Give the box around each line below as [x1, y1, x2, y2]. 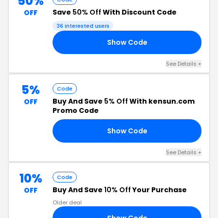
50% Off [73, 7, 101, 17]
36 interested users [56, 22, 109, 30]
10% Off [104, 185, 131, 195]
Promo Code [53, 106, 99, 115]
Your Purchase [131, 185, 187, 195]
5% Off [104, 96, 128, 106]
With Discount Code [101, 7, 177, 17]
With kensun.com [128, 96, 195, 106]
